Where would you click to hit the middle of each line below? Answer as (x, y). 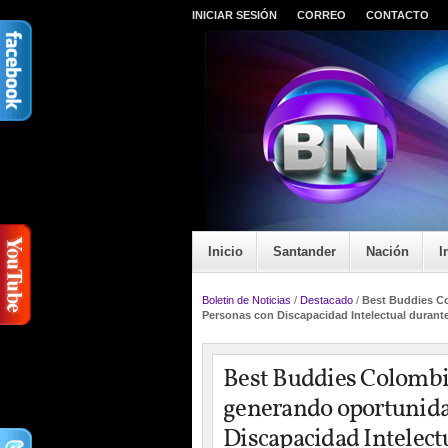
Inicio (225, 251)
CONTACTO (397, 15)
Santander (304, 251)
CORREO (321, 15)
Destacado (326, 300)
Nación (387, 251)
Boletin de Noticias (246, 300)
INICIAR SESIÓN (234, 15)
